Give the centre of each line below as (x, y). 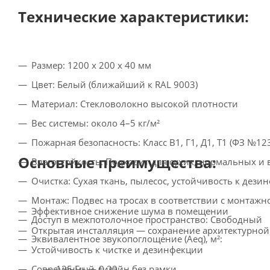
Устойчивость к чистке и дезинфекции (117, 249)
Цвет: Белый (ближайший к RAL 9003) (115, 84)
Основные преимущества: (117, 162)
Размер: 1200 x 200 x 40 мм (91, 65)
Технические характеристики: (133, 16)
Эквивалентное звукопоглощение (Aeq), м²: (127, 238)
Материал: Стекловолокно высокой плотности (135, 103)
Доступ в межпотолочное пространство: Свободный (147, 219)
